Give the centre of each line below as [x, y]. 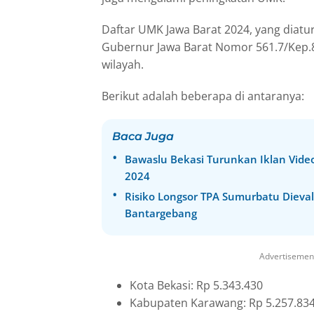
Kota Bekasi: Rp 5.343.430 [196, 285]
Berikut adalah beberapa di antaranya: [203, 96]
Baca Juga [143, 136]
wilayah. [123, 64]
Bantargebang [161, 213]
